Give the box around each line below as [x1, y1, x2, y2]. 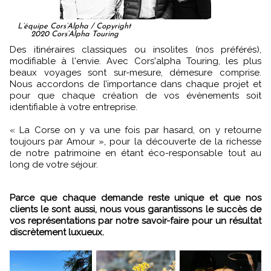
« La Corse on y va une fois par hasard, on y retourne [10, 125, 261, 136]
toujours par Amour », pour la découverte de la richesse [10, 136, 261, 148]
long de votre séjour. [10, 159, 98, 171]
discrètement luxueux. [10, 227, 104, 238]
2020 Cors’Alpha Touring [30, 30, 119, 39]
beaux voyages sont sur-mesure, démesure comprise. [10, 67, 261, 79]
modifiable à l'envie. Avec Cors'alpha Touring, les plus [10, 56, 261, 67]
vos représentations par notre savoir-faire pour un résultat [10, 215, 261, 227]
